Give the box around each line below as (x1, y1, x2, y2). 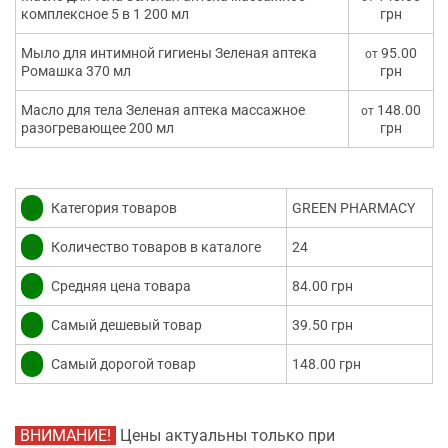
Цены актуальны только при (116, 426, 335, 446)
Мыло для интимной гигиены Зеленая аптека (21, 45, 317, 62)
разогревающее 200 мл (21, 120, 174, 137)
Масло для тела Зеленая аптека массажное (21, 102, 305, 119)
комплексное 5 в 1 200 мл (21, 6, 189, 23)
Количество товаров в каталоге (48, 239, 261, 256)
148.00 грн (292, 356, 361, 373)
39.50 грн (292, 317, 353, 334)
